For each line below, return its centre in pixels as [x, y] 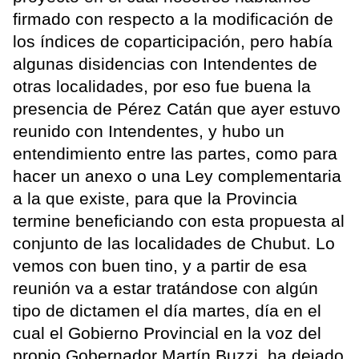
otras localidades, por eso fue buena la [162, 87]
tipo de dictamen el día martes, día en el [167, 311]
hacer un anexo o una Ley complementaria [177, 176]
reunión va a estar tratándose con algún [165, 288]
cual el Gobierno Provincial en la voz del [167, 333]
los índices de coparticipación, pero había [173, 42]
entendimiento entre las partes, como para [175, 154]
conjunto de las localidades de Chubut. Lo [174, 244]
